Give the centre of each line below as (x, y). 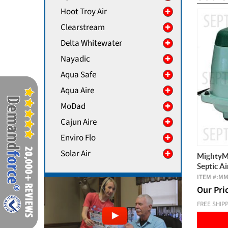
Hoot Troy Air (84, 12)
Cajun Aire (79, 122)
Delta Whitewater (91, 43)
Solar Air (76, 154)
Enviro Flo (78, 138)
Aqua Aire (77, 91)
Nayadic (75, 59)
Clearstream (83, 27)
